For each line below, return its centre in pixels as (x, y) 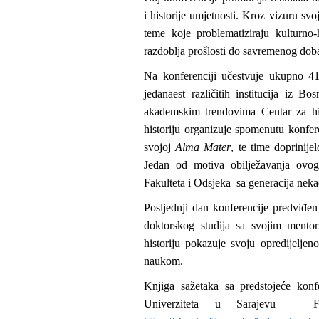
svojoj (160, 147)
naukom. (163, 261)
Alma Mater (203, 147)
